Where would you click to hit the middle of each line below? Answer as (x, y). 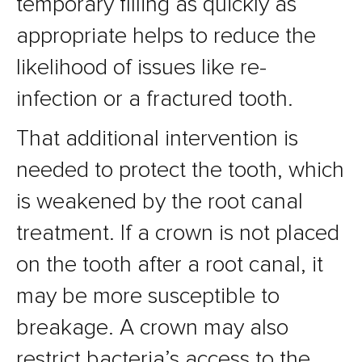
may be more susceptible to (148, 296)
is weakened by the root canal (160, 202)
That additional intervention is (157, 139)
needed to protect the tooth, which (180, 170)
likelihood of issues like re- (141, 67)
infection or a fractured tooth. (155, 99)
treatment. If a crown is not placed (178, 233)
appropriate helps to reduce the (166, 36)
